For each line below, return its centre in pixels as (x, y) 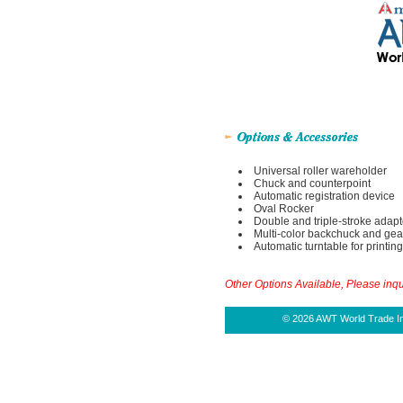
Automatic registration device (324, 196)
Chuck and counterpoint (312, 184)
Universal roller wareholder (320, 171)
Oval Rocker (283, 209)
